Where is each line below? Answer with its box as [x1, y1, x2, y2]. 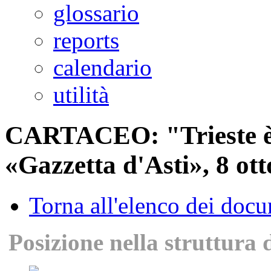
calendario [53, 54, 152, 81]
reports [53, 27, 119, 54]
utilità [53, 82, 109, 108]
